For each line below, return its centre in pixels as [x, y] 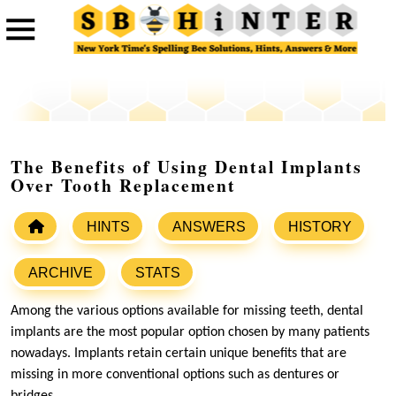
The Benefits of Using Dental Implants [187, 167]
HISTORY [320, 227]
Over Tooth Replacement [123, 186]
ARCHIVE [61, 273]
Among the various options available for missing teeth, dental [187, 312]
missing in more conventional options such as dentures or [175, 375]
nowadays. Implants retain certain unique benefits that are [179, 354]
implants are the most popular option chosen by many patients [190, 333]
